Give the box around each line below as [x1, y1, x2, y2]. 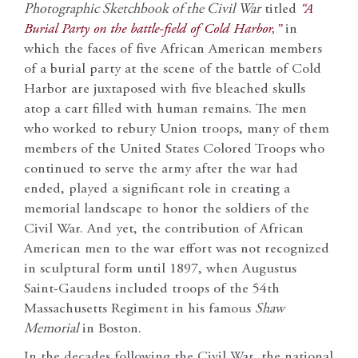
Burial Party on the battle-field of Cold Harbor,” [24, 22, 281, 37]
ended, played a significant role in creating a [24, 181, 290, 197]
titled [261, 2, 300, 17]
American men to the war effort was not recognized [24, 241, 329, 257]
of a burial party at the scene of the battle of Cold [24, 62, 321, 77]
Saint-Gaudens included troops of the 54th [24, 281, 280, 296]
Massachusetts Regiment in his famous [24, 301, 255, 316]
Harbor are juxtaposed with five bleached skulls [24, 82, 305, 97]
